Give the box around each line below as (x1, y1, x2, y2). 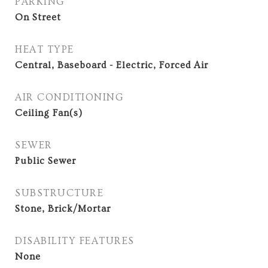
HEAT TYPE (15, 44, 74, 55)
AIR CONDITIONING (15, 92, 123, 103)
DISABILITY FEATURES (15, 235, 135, 246)
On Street (15, 12, 61, 23)
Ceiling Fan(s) (15, 108, 83, 118)
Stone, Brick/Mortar (15, 203, 111, 214)
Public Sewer (15, 156, 76, 166)
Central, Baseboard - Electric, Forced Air (15, 60, 208, 71)
